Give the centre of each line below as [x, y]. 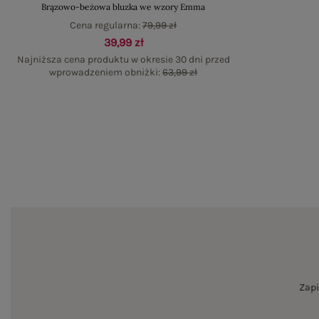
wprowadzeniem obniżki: [106, 72]
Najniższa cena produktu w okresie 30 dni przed [123, 59]
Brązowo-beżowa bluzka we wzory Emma [124, 7]
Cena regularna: [106, 25]
